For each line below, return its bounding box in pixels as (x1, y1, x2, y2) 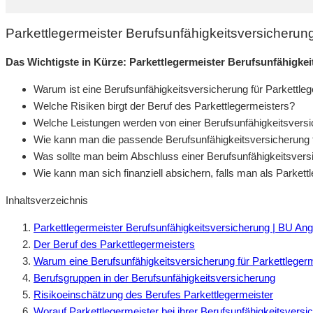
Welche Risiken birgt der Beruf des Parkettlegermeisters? (34, 99, 295, 112)
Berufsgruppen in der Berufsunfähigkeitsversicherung (34, 271, 275, 284)
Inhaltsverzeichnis (6, 194, 88, 206)
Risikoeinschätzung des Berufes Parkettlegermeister (34, 288, 273, 300)
